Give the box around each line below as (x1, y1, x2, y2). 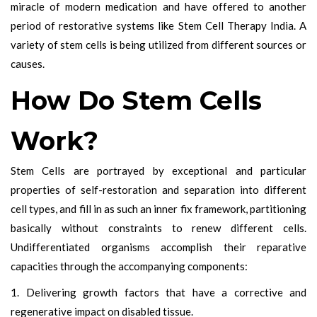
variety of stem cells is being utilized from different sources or (11, 38, 306, 51)
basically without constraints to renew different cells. (11, 221, 306, 234)
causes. (11, 57, 45, 70)
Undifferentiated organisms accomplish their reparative (11, 240, 306, 253)
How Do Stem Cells (11, 84, 262, 116)
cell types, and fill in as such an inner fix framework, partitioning (11, 202, 306, 215)
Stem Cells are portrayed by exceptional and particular (11, 163, 306, 177)
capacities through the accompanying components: (11, 259, 248, 272)
